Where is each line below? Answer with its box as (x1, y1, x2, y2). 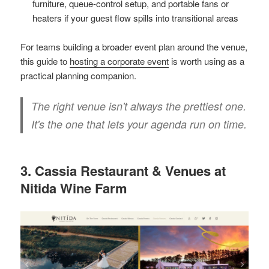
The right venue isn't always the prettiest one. (31, 98, 247, 114)
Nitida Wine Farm (20, 178, 128, 198)
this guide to (20, 55, 70, 68)
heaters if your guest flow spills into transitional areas (32, 11, 239, 25)
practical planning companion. (20, 69, 137, 82)
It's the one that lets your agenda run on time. (31, 116, 247, 132)
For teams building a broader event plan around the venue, (20, 40, 248, 53)
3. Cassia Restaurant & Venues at (20, 161, 226, 181)
